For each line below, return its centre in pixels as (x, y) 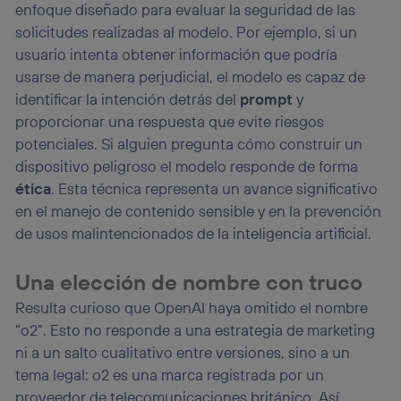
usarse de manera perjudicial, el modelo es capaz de (191, 76)
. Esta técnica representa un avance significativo (215, 188)
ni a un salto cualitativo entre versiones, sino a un (183, 352)
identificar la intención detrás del (128, 98)
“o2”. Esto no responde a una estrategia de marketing (196, 329)
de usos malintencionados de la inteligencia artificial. (194, 233)
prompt (269, 98)
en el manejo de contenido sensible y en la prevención (199, 210)
